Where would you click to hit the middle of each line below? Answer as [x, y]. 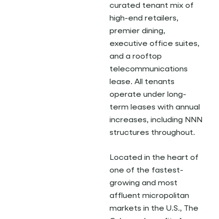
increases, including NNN [156, 120]
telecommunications [149, 69]
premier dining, [137, 31]
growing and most [143, 183]
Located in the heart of [154, 158]
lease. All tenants [142, 82]
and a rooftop [136, 57]
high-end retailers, [144, 19]
